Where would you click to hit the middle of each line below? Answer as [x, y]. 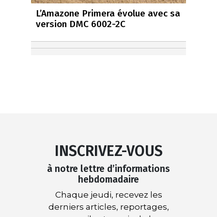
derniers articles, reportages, [108, 207]
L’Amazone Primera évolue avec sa [108, 13]
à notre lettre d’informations [108, 169]
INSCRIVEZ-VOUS [108, 151]
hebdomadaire [108, 179]
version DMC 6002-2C [81, 24]
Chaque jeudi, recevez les [108, 194]
